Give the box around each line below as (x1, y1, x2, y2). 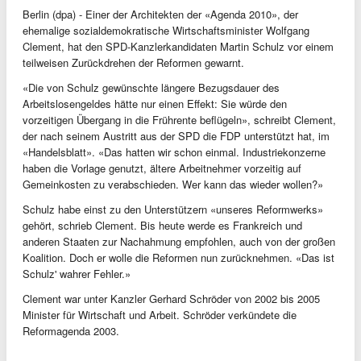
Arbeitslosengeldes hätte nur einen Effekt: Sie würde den (23, 96, 287, 111)
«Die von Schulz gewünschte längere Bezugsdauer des (23, 80, 280, 95)
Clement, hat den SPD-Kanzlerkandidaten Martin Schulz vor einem (23, 39, 334, 54)
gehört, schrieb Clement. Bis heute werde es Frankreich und (23, 218, 302, 233)
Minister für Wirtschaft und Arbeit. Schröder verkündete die (23, 307, 297, 322)
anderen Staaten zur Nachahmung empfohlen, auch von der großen (23, 234, 335, 249)
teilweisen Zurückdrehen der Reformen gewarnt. (23, 55, 244, 70)
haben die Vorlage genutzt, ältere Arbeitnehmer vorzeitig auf (23, 160, 301, 176)
